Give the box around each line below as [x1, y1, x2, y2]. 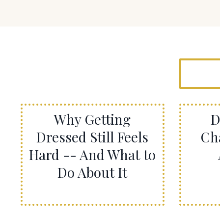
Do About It [57, 163, 128, 181]
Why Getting [54, 110, 131, 128]
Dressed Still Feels [36, 127, 149, 146]
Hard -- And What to [29, 145, 156, 164]
